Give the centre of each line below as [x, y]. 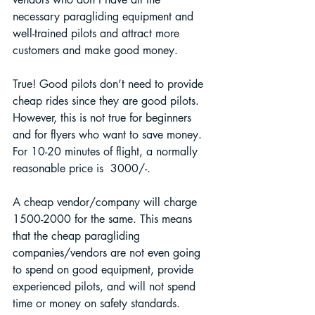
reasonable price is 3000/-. [83, 168]
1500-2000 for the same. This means [104, 219]
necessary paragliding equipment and [105, 16]
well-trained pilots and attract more [98, 33]
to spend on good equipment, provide [105, 269]
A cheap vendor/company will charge [107, 202]
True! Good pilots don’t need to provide [110, 84]
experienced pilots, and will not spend [106, 286]
